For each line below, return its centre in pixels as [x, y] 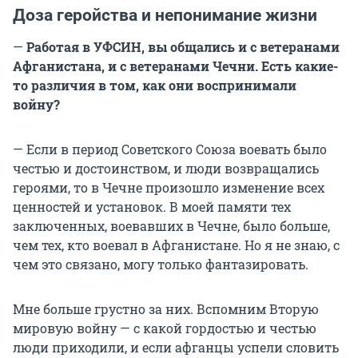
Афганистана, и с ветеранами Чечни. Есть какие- [175, 66]
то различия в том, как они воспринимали [155, 86]
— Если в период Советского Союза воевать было [170, 149]
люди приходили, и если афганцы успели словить [176, 348]
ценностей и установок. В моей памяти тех [152, 207]
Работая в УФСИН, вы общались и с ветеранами [181, 47]
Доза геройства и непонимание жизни [165, 16]
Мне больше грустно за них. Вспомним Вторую [166, 309]
